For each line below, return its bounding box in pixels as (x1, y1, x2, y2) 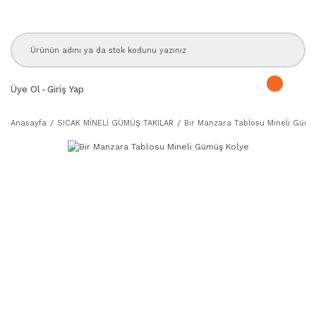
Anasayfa (11, 119, 47, 128)
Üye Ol (11, 83, 40, 95)
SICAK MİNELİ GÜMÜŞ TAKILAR (57, 119, 174, 128)
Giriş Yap (47, 83, 84, 95)
